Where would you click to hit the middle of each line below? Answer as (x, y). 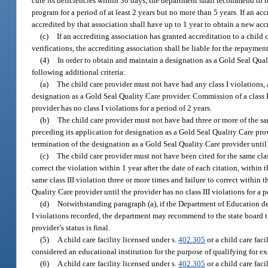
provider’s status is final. (71, 227)
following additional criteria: (79, 72)
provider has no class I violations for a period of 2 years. (122, 108)
